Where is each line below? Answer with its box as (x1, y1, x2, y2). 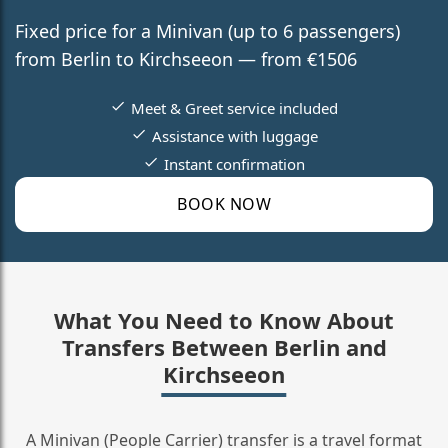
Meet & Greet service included (131, 97, 338, 118)
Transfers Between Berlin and (61, 331, 387, 362)
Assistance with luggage (151, 125, 318, 146)
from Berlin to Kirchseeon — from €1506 (15, 46, 357, 71)
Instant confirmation (164, 153, 305, 174)
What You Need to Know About (54, 304, 394, 335)
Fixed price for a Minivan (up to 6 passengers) (15, 18, 400, 43)
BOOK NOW (177, 193, 271, 216)
